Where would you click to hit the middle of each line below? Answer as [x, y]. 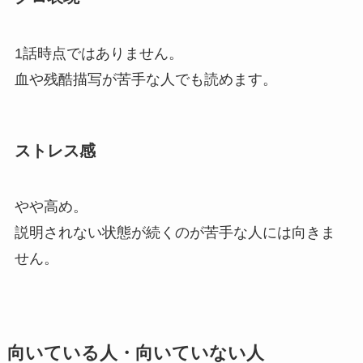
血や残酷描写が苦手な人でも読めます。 [145, 79]
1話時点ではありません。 [98, 53]
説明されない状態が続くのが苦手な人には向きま [175, 233]
